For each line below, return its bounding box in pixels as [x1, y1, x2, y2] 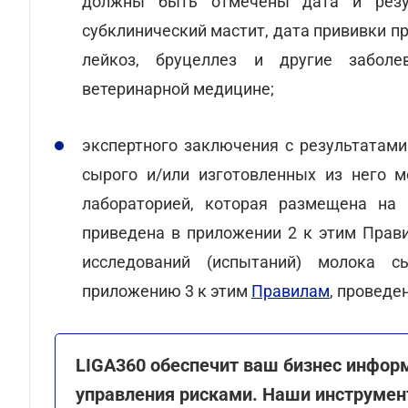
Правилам [251, 281, 330, 301]
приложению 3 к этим [82, 281, 251, 301]
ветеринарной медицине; [82, 79, 274, 98]
